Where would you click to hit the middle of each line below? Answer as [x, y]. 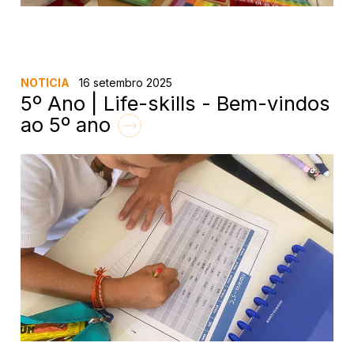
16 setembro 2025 [124, 82]
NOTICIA [45, 82]
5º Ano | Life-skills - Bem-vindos [176, 103]
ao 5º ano [69, 124]
